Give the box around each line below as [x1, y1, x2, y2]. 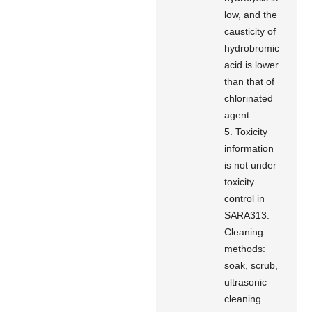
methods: [224, 242, 266, 254]
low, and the [224, 8, 278, 20]
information [224, 142, 274, 154]
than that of [224, 75, 275, 87]
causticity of [224, 25, 276, 37]
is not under [224, 159, 277, 171]
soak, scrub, [224, 259, 279, 271]
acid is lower [224, 58, 279, 70]
